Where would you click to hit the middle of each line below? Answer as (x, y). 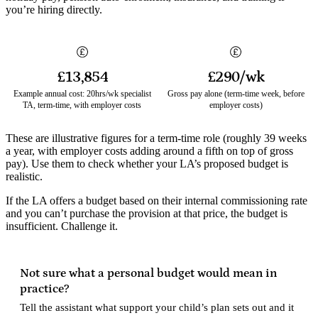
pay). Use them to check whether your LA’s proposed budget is (147, 163)
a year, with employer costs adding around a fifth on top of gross (149, 150)
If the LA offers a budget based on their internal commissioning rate (157, 200)
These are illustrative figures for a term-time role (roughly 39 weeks (156, 138)
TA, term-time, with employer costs (82, 105)
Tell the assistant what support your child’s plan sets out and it (157, 307)
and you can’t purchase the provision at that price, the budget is (147, 213)
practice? (44, 289)
